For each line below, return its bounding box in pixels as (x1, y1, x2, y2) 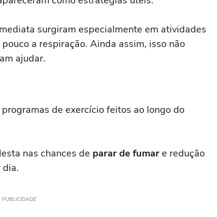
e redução (159, 147, 205, 160)
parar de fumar (93, 147, 159, 160)
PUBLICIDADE (1, 196, 36, 203)
